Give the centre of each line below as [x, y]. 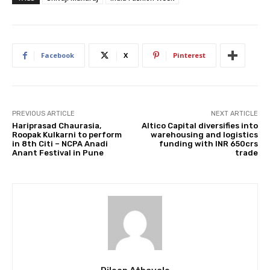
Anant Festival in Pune [58, 153]
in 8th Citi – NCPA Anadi [60, 144]
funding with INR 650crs [208, 144]
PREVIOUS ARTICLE [43, 114]
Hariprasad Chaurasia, [57, 126]
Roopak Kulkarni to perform [67, 135]
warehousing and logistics [204, 135]
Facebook [58, 55]
